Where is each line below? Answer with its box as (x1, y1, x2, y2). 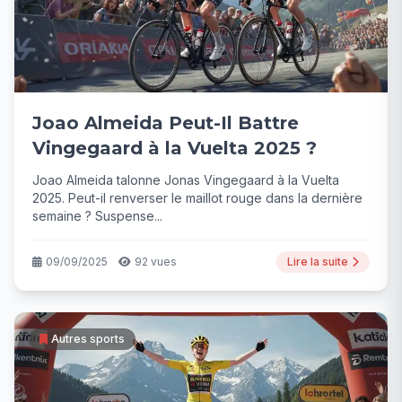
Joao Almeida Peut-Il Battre (32, 111, 299, 134)
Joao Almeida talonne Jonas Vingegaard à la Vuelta (32, 171, 339, 188)
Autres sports (51, 331, 125, 345)
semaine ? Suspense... (32, 207, 162, 223)
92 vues (135, 254, 177, 268)
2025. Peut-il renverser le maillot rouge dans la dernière (32, 189, 363, 205)
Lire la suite (287, 254, 348, 268)
